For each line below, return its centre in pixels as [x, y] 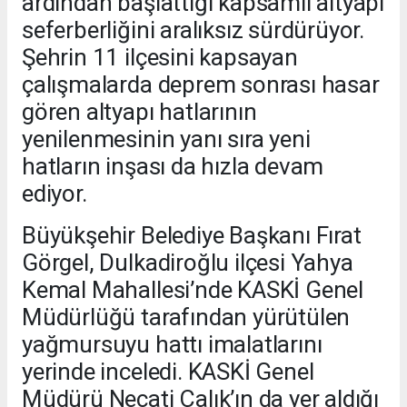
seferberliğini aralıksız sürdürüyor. [194, 30]
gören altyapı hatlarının [139, 112]
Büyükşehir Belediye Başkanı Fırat [192, 236]
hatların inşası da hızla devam [173, 167]
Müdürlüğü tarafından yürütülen [186, 318]
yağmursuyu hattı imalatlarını [172, 345]
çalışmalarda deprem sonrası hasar [201, 85]
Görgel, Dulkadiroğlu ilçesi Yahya [188, 263]
